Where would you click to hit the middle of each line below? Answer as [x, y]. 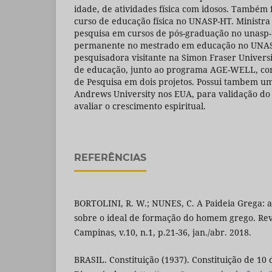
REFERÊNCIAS [110, 158]
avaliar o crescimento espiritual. [140, 106]
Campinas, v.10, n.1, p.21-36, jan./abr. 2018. [163, 233]
